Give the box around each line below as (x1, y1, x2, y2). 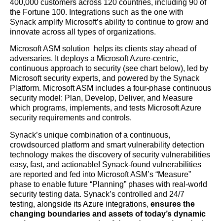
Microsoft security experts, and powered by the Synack (10, 74, 199, 83)
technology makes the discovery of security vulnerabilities (10, 150, 210, 159)
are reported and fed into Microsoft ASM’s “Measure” (10, 170, 191, 179)
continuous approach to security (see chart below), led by (10, 64, 208, 73)
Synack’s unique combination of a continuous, (10, 130, 170, 139)
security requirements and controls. (10, 113, 132, 122)
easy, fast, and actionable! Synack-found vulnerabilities (10, 160, 201, 169)
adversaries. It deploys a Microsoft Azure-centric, (10, 54, 178, 63)
